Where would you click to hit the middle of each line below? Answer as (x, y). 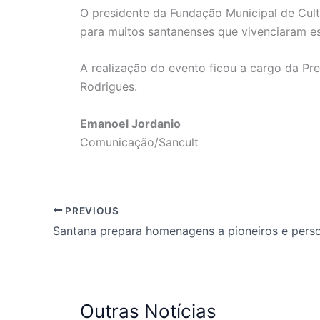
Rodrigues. (109, 87)
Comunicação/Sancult (139, 142)
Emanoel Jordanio (130, 123)
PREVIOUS (91, 210)
